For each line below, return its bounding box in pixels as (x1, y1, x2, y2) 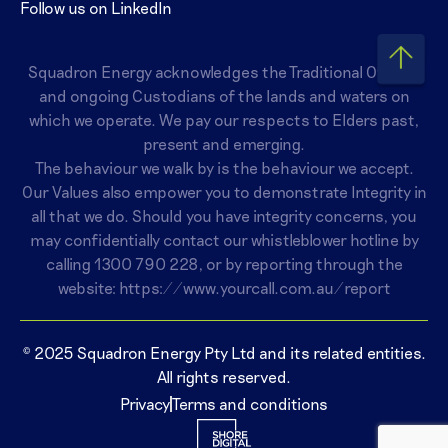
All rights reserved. (157, 366, 291, 386)
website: (57, 277, 119, 297)
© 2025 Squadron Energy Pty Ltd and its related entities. (22, 342, 426, 362)
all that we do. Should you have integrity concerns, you (31, 205, 417, 225)
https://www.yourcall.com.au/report (118, 277, 391, 297)
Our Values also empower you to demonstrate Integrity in (21, 181, 427, 201)
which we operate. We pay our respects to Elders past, (29, 109, 419, 129)
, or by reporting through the (197, 253, 403, 273)
